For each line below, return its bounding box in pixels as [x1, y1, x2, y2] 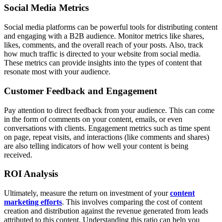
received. [4, 150, 32, 159]
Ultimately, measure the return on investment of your [4, 189, 170, 198]
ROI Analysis [4, 168, 58, 179]
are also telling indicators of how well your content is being [4, 141, 188, 150]
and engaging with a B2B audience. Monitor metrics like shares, [4, 32, 204, 41]
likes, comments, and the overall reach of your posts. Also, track [4, 41, 203, 50]
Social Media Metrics [4, 2, 89, 13]
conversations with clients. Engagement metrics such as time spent [4, 123, 210, 132]
